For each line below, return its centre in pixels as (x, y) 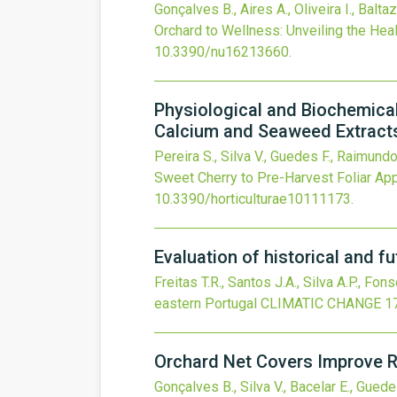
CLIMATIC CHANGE (321, 304)
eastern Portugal (206, 304)
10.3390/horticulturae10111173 (253, 199)
